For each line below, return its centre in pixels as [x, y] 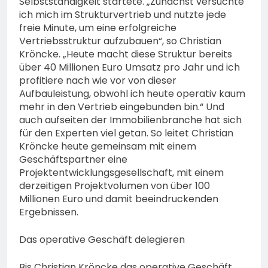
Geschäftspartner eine [73, 160]
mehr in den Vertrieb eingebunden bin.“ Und [122, 107]
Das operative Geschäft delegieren [102, 240]
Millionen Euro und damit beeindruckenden [119, 199]
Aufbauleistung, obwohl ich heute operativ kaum [132, 94]
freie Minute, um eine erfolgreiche [98, 28]
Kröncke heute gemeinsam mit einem [108, 147]
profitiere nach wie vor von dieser [98, 81]
